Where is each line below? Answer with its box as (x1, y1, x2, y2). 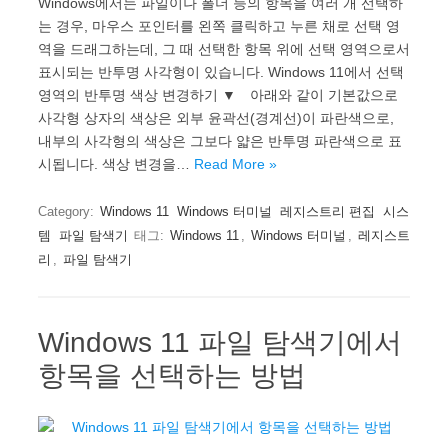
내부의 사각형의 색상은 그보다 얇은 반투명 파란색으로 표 (38, 132, 402, 149)
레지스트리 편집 (280, 203, 375, 219)
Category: (38, 203, 98, 219)
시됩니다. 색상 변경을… (38, 155, 194, 172)
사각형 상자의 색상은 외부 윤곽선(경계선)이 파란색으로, (38, 109, 394, 126)
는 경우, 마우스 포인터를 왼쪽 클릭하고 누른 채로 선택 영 (38, 17, 400, 34)
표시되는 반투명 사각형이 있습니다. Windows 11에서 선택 (38, 63, 404, 80)
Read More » (194, 155, 277, 172)
